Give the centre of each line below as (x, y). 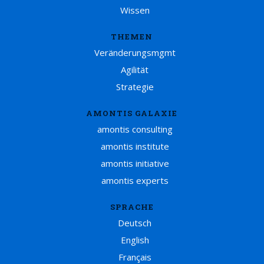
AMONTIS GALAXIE (132, 113)
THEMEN (132, 37)
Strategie (135, 87)
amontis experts (135, 181)
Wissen (135, 10)
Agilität (135, 70)
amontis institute (135, 146)
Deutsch (135, 223)
